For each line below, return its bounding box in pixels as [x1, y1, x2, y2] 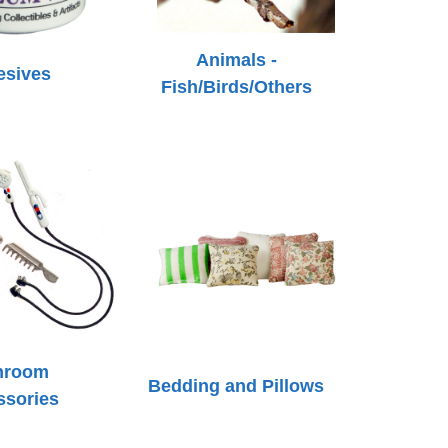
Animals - [195, 50, 277, 70]
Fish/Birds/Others [160, 77, 312, 97]
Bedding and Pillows [148, 375, 324, 396]
